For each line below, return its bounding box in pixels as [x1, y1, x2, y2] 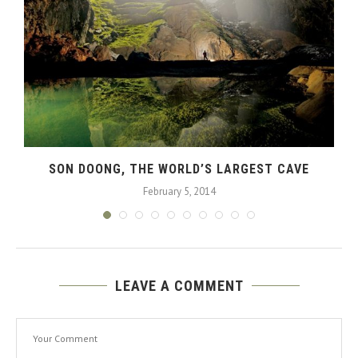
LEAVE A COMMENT [114, 277, 244, 295]
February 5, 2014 [142, 184, 216, 198]
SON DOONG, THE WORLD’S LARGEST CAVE [49, 161, 309, 177]
